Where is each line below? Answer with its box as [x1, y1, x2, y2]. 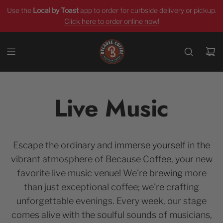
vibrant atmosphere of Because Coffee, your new [10, 154, 213, 164]
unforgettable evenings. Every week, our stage [16, 196, 207, 206]
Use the [6, 6, 33, 14]
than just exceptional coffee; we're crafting [24, 182, 199, 192]
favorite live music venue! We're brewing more [16, 168, 207, 178]
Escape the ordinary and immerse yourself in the [13, 140, 210, 150]
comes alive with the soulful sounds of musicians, [11, 210, 212, 220]
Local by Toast [32, 6, 80, 14]
